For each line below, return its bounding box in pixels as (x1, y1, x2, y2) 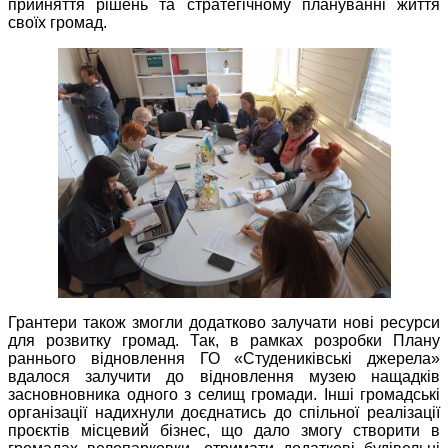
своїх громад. (8, 14, 107, 32)
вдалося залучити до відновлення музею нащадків (8, 368, 440, 386)
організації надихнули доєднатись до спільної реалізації (8, 404, 440, 422)
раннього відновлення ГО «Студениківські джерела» (8, 350, 440, 368)
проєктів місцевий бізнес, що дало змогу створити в (8, 422, 440, 440)
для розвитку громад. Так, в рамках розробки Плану (8, 332, 440, 350)
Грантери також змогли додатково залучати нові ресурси (8, 314, 440, 332)
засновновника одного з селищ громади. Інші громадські (8, 386, 440, 404)
